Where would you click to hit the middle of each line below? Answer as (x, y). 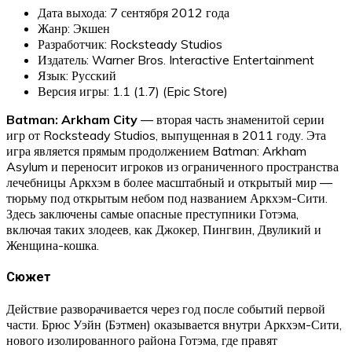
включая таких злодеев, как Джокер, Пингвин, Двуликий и (164, 229)
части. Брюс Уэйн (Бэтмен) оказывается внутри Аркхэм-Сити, (174, 325)
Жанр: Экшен (74, 28)
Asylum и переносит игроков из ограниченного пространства (172, 166)
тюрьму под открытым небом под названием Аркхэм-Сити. (167, 198)
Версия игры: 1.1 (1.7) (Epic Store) (133, 91)
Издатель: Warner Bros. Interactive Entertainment (176, 59)
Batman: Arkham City (72, 119)
